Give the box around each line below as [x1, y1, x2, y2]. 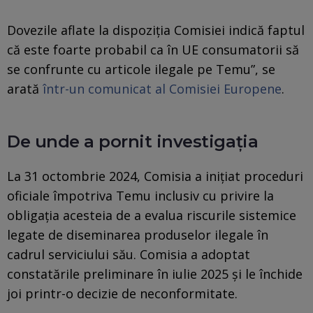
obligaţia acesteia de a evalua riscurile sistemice [7, 206, 296, 224]
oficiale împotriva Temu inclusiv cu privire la [7, 187, 274, 204]
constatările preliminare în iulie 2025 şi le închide [7, 265, 303, 282]
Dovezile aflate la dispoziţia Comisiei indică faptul [7, 21, 305, 38]
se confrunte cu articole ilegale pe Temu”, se [7, 60, 275, 78]
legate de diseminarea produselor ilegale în [7, 226, 268, 243]
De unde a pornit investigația [7, 131, 259, 152]
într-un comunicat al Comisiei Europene [43, 80, 282, 97]
